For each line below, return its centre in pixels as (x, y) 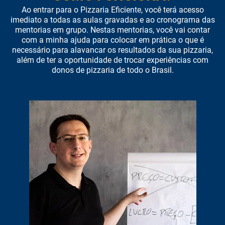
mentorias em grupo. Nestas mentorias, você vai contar (113, 30)
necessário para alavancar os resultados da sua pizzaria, (113, 50)
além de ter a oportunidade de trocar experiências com (113, 60)
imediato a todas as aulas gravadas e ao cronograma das (113, 20)
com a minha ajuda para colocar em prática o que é (113, 40)
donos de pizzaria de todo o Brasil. (113, 70)
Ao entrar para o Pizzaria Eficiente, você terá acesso (113, 10)
